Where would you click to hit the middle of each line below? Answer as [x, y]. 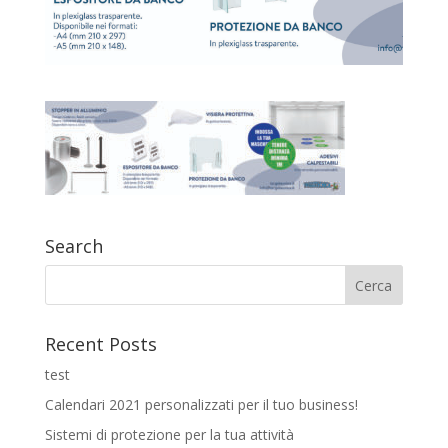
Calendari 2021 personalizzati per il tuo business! [201, 404]
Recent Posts [100, 343]
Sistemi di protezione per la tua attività [169, 434]
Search [73, 245]
